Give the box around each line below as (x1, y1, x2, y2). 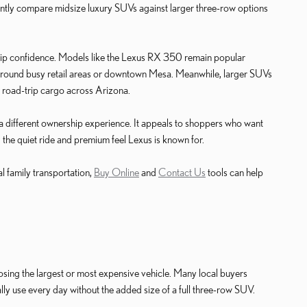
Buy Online (94, 165, 139, 178)
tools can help (206, 165, 263, 178)
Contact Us (158, 165, 206, 178)
